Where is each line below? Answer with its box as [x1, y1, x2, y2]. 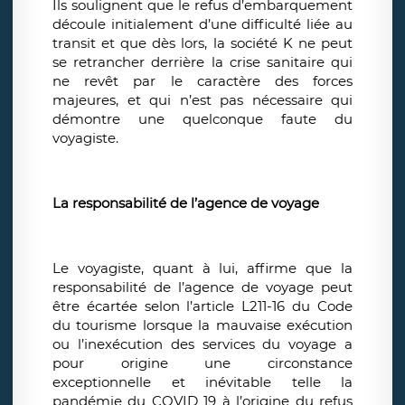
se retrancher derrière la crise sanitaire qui [52, 53, 353, 71]
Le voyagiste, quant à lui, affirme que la [52, 259, 353, 278]
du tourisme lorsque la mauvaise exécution [52, 316, 353, 334]
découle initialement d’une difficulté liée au [52, 15, 353, 33]
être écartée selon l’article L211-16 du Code [52, 297, 353, 316]
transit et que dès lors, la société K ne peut [52, 34, 353, 52]
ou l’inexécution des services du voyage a [52, 335, 353, 353]
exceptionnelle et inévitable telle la [52, 373, 353, 391]
